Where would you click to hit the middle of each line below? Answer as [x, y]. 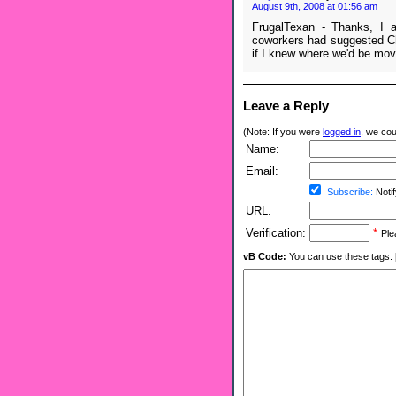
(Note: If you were [283, 132]
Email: [262, 171]
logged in [342, 132]
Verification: [276, 233]
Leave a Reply [286, 106]
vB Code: [265, 257]
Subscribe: [350, 192]
